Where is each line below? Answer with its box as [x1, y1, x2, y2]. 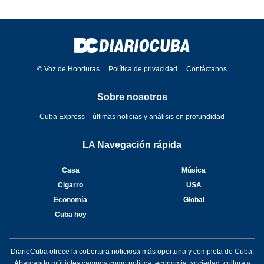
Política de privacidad [108, 64, 177, 73]
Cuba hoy [54, 210, 87, 219]
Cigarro [58, 180, 83, 189]
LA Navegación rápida [82, 139, 181, 150]
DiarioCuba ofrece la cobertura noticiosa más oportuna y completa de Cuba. [10, 247, 254, 256]
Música [181, 166, 206, 174]
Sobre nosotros [97, 91, 167, 102]
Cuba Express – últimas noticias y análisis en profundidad [39, 112, 225, 121]
